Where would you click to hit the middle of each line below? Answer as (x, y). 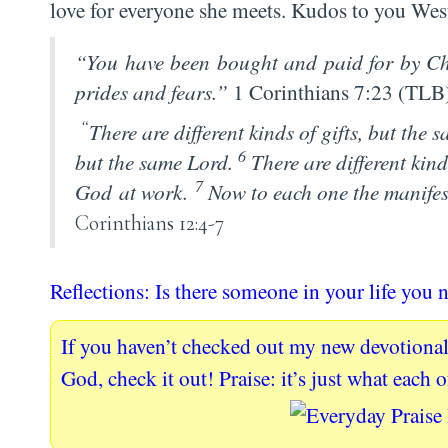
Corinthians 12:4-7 (149, 223)
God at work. (135, 192)
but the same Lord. (154, 162)
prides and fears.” (154, 92)
